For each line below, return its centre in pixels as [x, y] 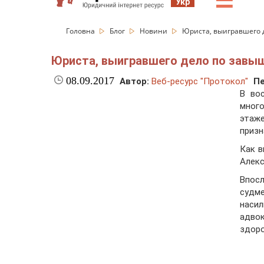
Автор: [134, 82]
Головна [81, 31]
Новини [154, 31]
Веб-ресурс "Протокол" [200, 82]
